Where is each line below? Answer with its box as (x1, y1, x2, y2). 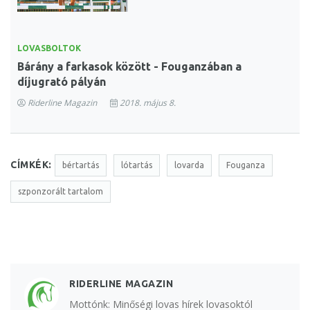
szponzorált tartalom (18, 186, 103, 196)
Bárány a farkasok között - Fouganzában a (17, 60, 241, 73)
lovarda (174, 160, 204, 170)
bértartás (62, 160, 99, 170)
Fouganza (226, 160, 265, 170)
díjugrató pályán (17, 75, 106, 88)
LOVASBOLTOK (17, 43, 81, 53)
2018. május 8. (118, 96, 176, 109)
